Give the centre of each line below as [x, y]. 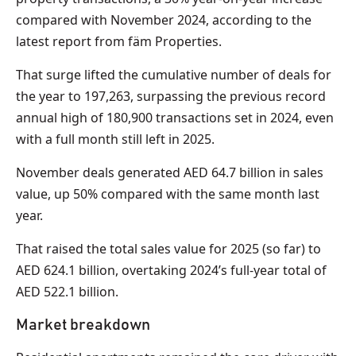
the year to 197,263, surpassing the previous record [171, 97]
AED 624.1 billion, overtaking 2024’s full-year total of [171, 271]
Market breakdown [83, 325]
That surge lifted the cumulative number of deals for [174, 75]
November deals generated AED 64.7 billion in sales [170, 173]
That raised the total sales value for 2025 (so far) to [168, 249]
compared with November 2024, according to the [164, 20]
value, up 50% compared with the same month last [168, 194]
